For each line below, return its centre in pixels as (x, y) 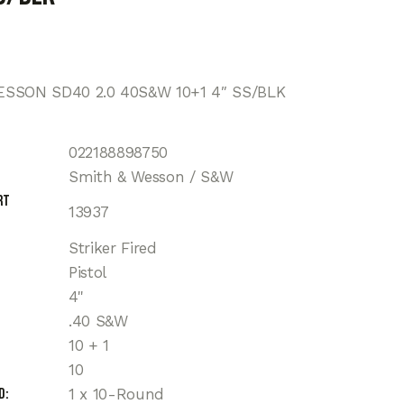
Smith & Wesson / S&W (151, 177)
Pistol (87, 273)
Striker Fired (113, 248)
